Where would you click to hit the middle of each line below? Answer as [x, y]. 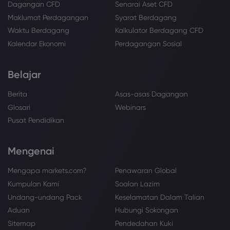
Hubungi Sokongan [147, 210]
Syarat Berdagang [146, 17]
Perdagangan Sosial [148, 44]
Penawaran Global [146, 171]
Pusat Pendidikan [36, 120]
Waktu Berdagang [39, 31]
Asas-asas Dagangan [151, 94]
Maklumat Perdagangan [48, 17]
